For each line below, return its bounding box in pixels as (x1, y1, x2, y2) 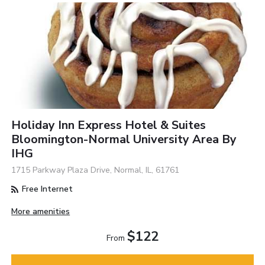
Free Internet (20, 183, 73, 195)
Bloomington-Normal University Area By (11, 131, 237, 148)
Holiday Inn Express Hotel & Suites (11, 117, 206, 134)
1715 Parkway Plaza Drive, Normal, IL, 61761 (11, 164, 180, 176)
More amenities (11, 206, 70, 218)
